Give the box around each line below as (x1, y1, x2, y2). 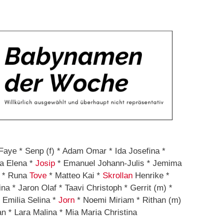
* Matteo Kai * (47, 171, 103, 181)
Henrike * (133, 171, 169, 181)
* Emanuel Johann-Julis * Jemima (55, 159, 182, 168)
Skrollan (103, 171, 133, 181)
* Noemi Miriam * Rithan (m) (75, 195, 181, 205)
